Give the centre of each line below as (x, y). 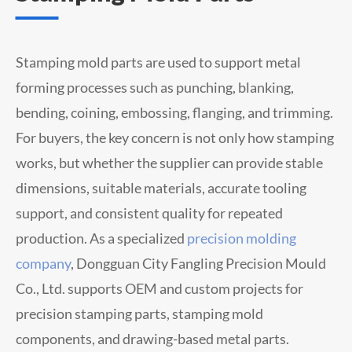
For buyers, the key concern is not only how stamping (175, 137)
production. (53, 238)
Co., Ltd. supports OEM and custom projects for (159, 288)
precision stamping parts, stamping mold (139, 313)
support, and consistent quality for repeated (149, 213)
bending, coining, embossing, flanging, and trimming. (174, 112)
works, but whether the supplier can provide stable (169, 162)
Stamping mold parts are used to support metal (158, 62)
